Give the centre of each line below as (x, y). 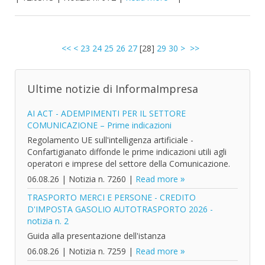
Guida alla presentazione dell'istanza (96, 236)
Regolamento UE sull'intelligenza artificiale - (110, 140)
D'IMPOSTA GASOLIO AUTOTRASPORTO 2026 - (120, 209)
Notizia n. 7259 (97, 251)
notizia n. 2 (48, 221)
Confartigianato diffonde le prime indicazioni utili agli (127, 152)
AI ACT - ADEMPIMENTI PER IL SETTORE (106, 113)
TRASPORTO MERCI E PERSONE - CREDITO (112, 197)
